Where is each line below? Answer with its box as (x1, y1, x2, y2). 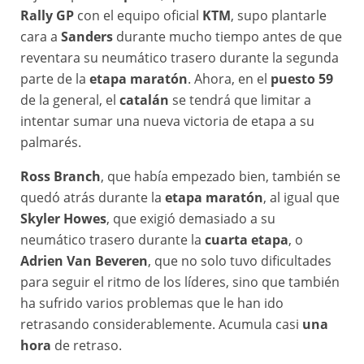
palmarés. (20, 132, 81, 151)
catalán (119, 90, 169, 109)
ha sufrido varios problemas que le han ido (20, 293, 284, 312)
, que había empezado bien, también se (101, 167, 340, 185)
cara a (20, 27, 61, 45)
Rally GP (20, 6, 74, 24)
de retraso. (51, 336, 122, 354)
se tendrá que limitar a (169, 90, 311, 109)
